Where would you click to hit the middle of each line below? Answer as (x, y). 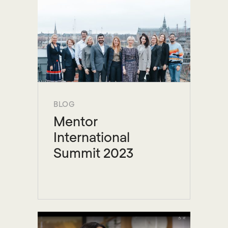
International (92, 137)
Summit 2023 (93, 153)
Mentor (75, 121)
